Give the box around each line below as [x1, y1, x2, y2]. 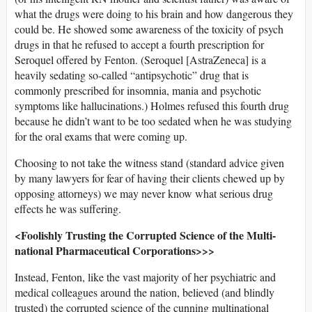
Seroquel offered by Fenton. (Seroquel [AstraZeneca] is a [15, 52, 266, 67]
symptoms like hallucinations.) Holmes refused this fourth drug [15, 97, 289, 113]
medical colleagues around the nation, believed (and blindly [15, 284, 274, 299]
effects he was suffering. [15, 201, 121, 216]
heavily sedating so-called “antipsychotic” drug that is [15, 67, 249, 82]
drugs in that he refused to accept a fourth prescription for [15, 36, 264, 52]
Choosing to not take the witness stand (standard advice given [15, 155, 284, 170]
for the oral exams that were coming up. [15, 128, 187, 143]
